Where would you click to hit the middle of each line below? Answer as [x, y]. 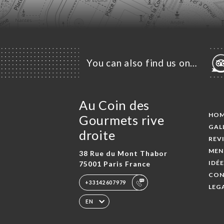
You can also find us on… [142, 63]
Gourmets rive [121, 120]
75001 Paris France [114, 164]
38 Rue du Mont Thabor [123, 153]
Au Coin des [114, 105]
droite [97, 135]
